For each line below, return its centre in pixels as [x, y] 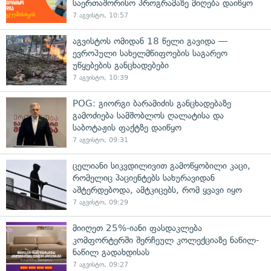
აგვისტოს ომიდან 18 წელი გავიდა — [150, 41]
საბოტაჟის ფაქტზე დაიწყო [127, 127]
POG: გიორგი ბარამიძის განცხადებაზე [152, 103]
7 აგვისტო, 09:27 [100, 264]
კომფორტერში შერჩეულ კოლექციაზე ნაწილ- [166, 240]
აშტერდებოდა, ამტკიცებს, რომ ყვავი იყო [157, 190]
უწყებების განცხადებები [121, 65]
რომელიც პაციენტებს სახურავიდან [144, 178]
